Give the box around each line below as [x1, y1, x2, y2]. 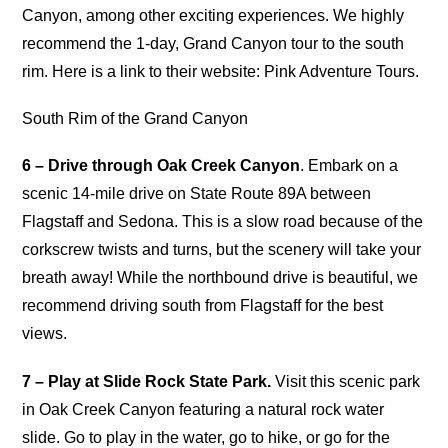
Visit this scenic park [271, 372, 421, 390]
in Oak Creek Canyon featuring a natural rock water [22, 400, 385, 418]
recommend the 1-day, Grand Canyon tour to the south [22, 34, 405, 52]
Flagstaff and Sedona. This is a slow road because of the [22, 213, 424, 231]
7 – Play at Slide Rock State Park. [22, 372, 272, 390]
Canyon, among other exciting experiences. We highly [22, 6, 405, 24]
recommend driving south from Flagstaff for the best [22, 297, 384, 315]
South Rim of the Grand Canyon [22, 110, 249, 128]
